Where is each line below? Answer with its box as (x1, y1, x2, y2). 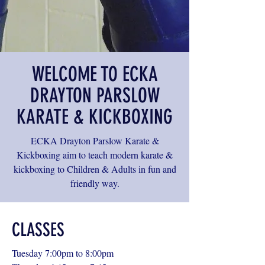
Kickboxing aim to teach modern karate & (17, 148, 173, 161)
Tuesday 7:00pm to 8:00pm (12, 247, 114, 259)
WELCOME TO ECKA (31, 62, 158, 86)
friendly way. (70, 177, 119, 189)
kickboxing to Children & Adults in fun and (13, 163, 176, 175)
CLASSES (12, 219, 64, 241)
